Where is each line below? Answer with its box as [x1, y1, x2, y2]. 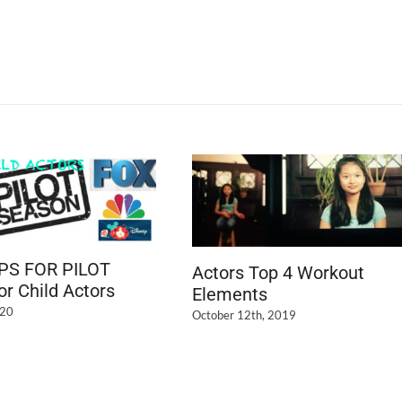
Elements [192, 283, 267, 305]
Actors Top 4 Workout [192, 261, 364, 284]
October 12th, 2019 [192, 308, 296, 323]
